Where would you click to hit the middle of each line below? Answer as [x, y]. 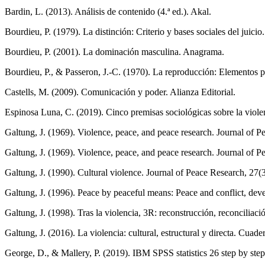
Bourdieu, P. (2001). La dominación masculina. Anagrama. [114, 52]
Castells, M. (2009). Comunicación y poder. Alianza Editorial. [120, 92]
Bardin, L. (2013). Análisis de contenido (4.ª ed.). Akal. [108, 12]
